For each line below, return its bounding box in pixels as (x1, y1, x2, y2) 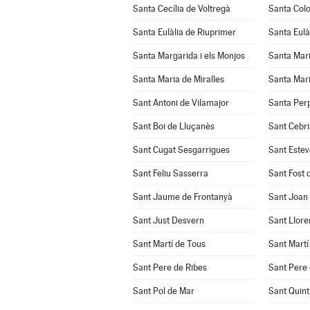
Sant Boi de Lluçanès (132, 121, 215, 131)
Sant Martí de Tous (132, 239, 206, 249)
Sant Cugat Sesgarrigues (132, 145, 230, 155)
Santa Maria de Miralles (132, 74, 224, 84)
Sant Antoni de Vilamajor (132, 98, 229, 108)
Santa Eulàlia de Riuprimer (132, 27, 236, 37)
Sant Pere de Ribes (132, 262, 207, 273)
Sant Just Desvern (132, 215, 204, 226)
